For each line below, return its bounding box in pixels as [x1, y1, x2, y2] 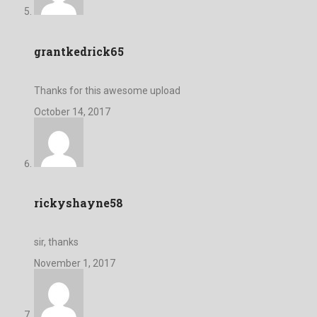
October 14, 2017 [34, 105, 110, 117]
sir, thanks [34, 236, 79, 248]
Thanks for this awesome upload [34, 84, 180, 96]
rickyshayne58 [34, 195, 123, 211]
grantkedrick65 [34, 43, 124, 59]
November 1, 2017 [34, 258, 115, 270]
